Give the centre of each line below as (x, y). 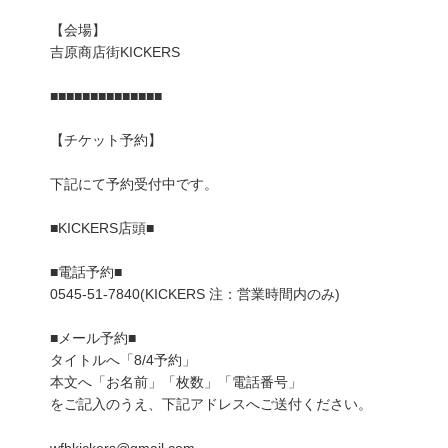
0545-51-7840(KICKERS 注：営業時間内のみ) (195, 294)
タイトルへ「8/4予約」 (123, 360)
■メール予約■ (93, 338)
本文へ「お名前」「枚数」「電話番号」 (176, 382)
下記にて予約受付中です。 (134, 184)
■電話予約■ (86, 272)
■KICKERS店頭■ (102, 228)
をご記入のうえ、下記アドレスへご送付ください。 (211, 404)
